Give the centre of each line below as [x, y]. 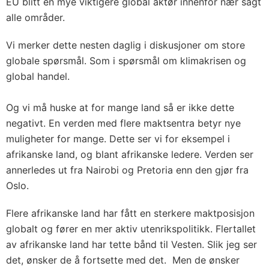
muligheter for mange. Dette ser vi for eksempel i [118, 138]
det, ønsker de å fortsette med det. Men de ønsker [123, 260]
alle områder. [35, 17]
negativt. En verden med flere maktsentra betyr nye [123, 123]
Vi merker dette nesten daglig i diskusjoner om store [125, 45]
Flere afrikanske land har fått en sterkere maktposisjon [130, 213]
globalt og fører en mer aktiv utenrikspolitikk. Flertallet [131, 228]
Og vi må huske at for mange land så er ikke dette [120, 107]
